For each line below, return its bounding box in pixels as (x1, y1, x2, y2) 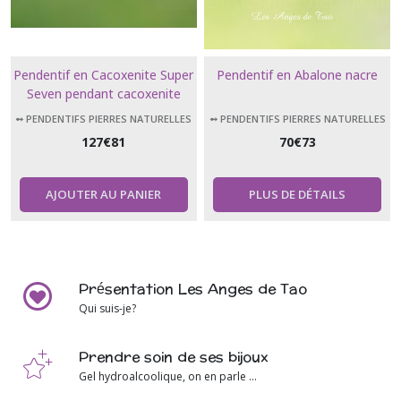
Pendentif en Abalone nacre (217, 67, 379, 83)
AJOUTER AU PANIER (46, 186, 162, 203)
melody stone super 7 (39, 105, 167, 121)
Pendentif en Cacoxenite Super (13, 67, 194, 83)
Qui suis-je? (79, 301, 136, 317)
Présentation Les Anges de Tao (79, 276, 307, 303)
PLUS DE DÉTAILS (249, 186, 346, 203)
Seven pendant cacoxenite (26, 86, 181, 102)
